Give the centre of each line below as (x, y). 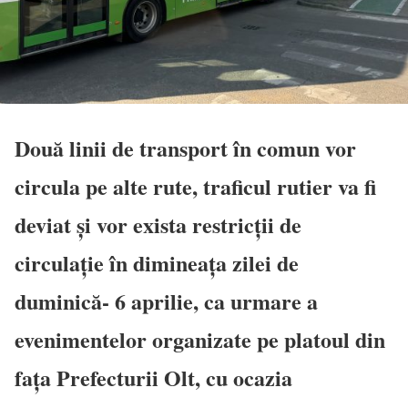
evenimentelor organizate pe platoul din (200, 339)
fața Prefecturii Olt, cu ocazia (153, 377)
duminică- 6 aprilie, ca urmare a (166, 301)
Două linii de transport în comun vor (185, 148)
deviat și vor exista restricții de (158, 224)
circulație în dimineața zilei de (157, 262)
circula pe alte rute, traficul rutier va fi (195, 186)
